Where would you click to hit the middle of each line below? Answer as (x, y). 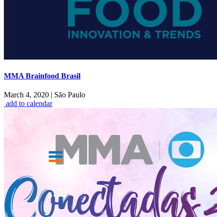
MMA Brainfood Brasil (42, 76)
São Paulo (69, 95)
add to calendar (29, 104)
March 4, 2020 (27, 95)
